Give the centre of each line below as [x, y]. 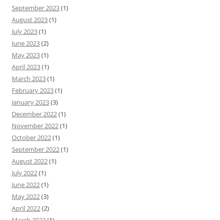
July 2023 [25, 31]
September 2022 [36, 149]
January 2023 [30, 102]
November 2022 [35, 126]
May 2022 [26, 196]
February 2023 [33, 90]
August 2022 [30, 161]
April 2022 [26, 208]
